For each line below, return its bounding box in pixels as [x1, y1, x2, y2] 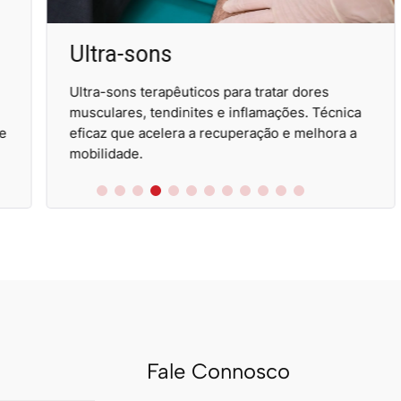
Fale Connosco [147, 357, 290, 384]
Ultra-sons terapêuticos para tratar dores [49, 83, 310, 101]
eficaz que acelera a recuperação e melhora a [49, 124, 337, 142]
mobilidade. [49, 145, 124, 163]
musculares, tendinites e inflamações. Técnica [49, 104, 342, 122]
